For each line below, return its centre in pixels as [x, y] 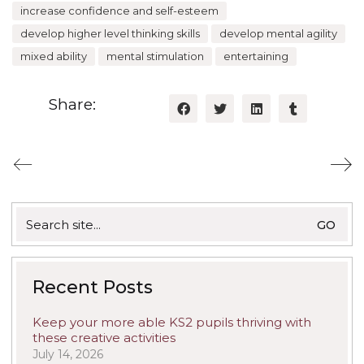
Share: [72, 104]
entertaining [256, 56]
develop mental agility [278, 34]
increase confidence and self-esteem [119, 11]
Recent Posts [93, 288]
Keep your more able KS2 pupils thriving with [172, 323]
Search [37, 214]
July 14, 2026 [68, 355]
